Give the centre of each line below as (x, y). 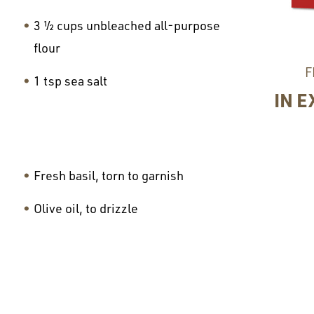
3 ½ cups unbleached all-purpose (127, 25)
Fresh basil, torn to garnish (108, 175)
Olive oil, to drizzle (86, 208)
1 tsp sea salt (70, 81)
